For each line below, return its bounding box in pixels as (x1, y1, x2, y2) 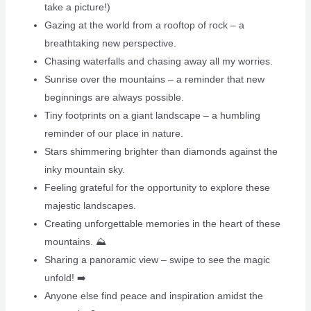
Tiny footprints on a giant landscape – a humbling (44, 110, 260, 121)
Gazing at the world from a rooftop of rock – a (44, 19, 244, 31)
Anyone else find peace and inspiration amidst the (44, 290, 263, 302)
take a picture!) (44, 1, 110, 13)
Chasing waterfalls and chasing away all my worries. (44, 56, 273, 67)
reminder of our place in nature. (44, 128, 183, 140)
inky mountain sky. (44, 164, 125, 176)
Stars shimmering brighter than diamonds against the (44, 146, 278, 158)
